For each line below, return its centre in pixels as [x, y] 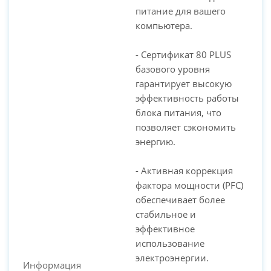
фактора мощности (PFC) [189, 185]
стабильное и [166, 214]
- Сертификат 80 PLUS [183, 55]
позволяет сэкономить [186, 127]
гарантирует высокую [184, 84]
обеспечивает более [180, 200]
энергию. [155, 142]
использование [170, 243]
